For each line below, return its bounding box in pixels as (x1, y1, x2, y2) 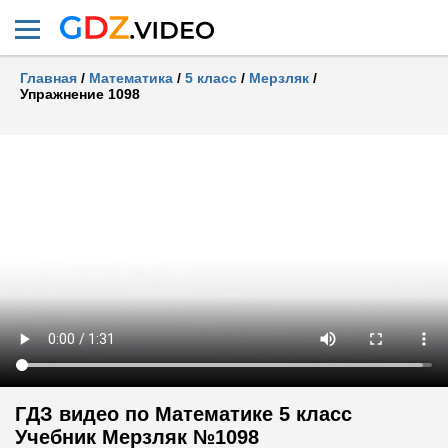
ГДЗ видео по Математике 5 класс (15, 403, 352, 426)
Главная (20, 70, 77, 86)
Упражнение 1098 (20, 86, 140, 102)
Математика (89, 70, 173, 86)
